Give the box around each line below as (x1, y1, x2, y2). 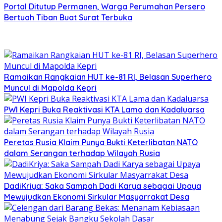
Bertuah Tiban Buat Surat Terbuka (4, 12, 132, 23)
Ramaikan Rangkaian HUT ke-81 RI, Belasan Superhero (4, 72, 212, 82)
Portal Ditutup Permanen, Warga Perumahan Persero (4, 1, 205, 12)
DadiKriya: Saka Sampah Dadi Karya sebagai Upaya (4, 181, 201, 191)
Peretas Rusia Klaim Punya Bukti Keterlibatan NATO (4, 137, 198, 148)
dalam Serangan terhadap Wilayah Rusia (4, 148, 160, 159)
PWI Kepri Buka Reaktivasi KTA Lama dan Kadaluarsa (4, 105, 205, 115)
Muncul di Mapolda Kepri (4, 83, 97, 93)
